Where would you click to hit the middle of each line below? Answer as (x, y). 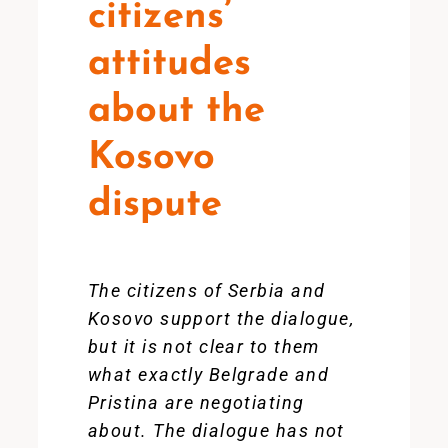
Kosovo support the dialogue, (221, 318)
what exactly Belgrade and (208, 374)
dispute (154, 205)
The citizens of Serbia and (206, 290)
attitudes (169, 64)
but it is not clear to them (203, 346)
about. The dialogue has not (216, 430)
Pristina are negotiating (196, 402)
